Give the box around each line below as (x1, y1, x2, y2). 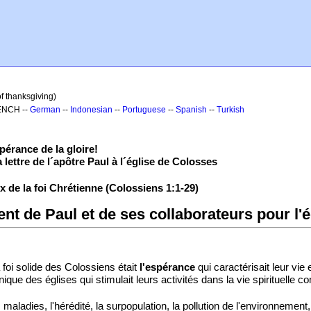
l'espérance (140, 261, 195, 273)
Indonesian (70, 105, 112, 115)
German (30, 105, 60, 115)
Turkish (217, 105, 244, 115)
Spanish (176, 105, 207, 115)
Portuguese (122, 105, 166, 115)
